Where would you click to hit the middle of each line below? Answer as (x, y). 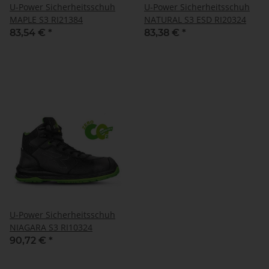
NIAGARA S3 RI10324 (51, 227)
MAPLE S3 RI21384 (46, 19)
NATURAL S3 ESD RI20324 (195, 19)
